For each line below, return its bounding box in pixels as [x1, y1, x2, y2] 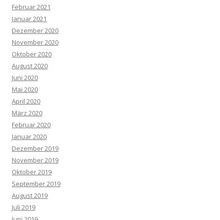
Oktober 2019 [12, 167, 52, 176]
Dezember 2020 [12, 26, 58, 35]
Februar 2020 [12, 120, 51, 129]
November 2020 [12, 38, 58, 47]
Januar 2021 [12, 14, 47, 23]
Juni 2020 [12, 73, 38, 82]
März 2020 [12, 109, 42, 117]
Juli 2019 [12, 203, 35, 212]
